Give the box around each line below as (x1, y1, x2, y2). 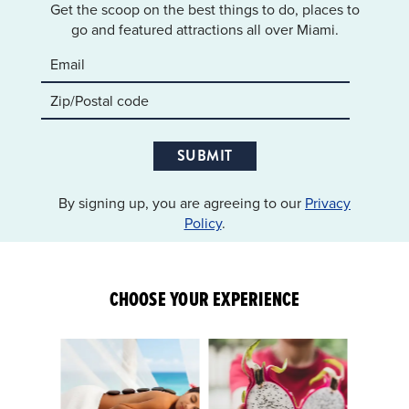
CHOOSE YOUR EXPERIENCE (109, 285, 300, 314)
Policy (184, 213, 222, 234)
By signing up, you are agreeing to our (58, 193, 305, 214)
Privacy (305, 193, 351, 214)
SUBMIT (176, 145, 233, 167)
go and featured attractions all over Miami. (70, 19, 339, 40)
